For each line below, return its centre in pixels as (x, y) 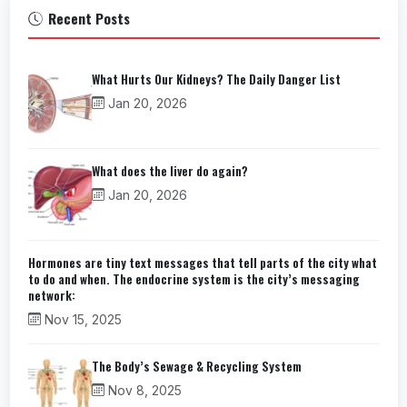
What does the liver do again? (169, 170)
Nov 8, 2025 (143, 390)
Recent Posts (89, 18)
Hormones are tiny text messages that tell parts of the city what (202, 262)
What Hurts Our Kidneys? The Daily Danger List (216, 79)
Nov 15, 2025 (81, 319)
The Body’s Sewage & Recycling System (196, 366)
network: (51, 295)
